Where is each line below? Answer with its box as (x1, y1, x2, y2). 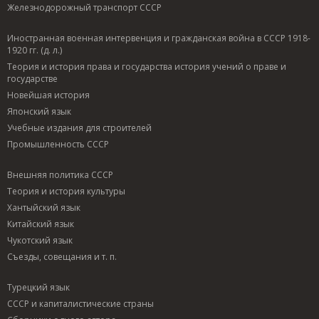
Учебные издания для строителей (7, 121, 152, 134)
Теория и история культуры (7, 184, 125, 197)
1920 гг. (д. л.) (7, 43, 62, 56)
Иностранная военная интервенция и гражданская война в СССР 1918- (7, 31, 310, 44)
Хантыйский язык (7, 201, 80, 214)
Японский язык (7, 105, 71, 117)
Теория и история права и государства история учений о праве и (7, 60, 286, 73)
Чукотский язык (7, 234, 73, 246)
